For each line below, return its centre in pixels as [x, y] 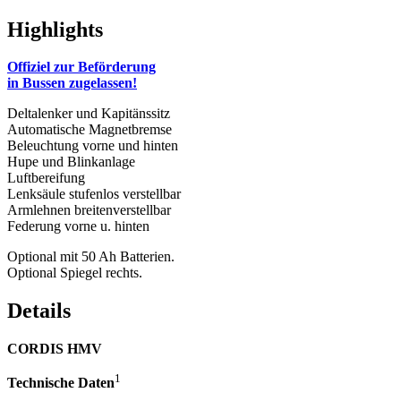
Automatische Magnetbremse [90, 130]
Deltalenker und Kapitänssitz [89, 114]
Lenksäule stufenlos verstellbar [94, 194]
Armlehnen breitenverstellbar [89, 210]
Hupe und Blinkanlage [71, 162]
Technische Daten [61, 383]
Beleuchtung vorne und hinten [93, 146]
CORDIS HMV [55, 349]
